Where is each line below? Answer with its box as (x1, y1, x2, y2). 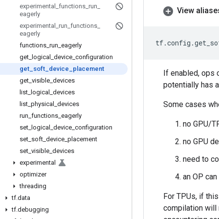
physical (31, 100, 54, 108)
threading (20, 182, 46, 190)
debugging (18, 206, 49, 213)
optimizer (20, 171, 46, 178)
